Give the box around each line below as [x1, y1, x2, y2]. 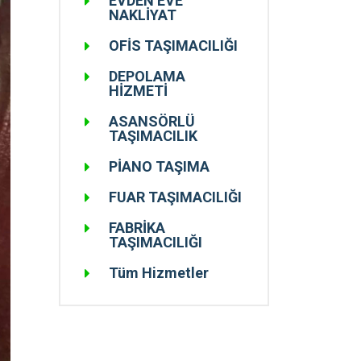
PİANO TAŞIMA [109, 157, 210, 175]
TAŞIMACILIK [109, 127, 197, 144]
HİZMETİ [109, 81, 168, 99]
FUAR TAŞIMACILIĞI [109, 188, 242, 205]
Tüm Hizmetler [109, 263, 209, 281]
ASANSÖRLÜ [109, 112, 195, 130]
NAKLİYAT [109, 6, 176, 23]
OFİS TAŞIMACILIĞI [109, 36, 238, 54]
